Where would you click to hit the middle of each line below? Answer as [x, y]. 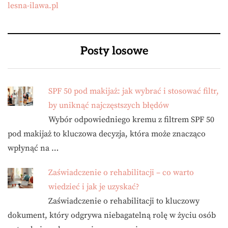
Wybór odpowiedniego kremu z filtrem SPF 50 [131, 120]
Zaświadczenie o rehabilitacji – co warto [121, 173]
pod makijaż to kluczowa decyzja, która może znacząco [107, 134]
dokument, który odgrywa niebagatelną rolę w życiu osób [112, 216]
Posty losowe [114, 51]
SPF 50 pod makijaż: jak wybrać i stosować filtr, [134, 91]
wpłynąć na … [33, 148]
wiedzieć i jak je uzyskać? [94, 187]
